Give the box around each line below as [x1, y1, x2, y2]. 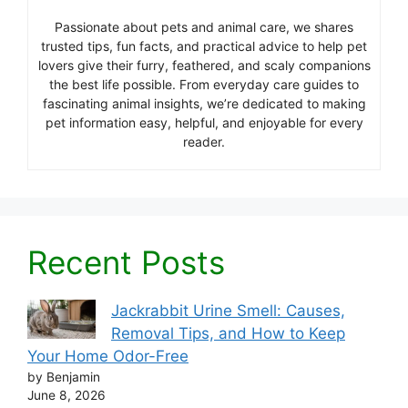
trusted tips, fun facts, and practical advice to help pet [41, 38, 367, 55]
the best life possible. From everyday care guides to [49, 76, 359, 93]
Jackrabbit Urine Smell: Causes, [111, 301, 345, 321]
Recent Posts [27, 243, 225, 282]
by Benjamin [27, 370, 100, 385]
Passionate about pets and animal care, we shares [55, 19, 353, 36]
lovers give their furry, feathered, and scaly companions [37, 57, 371, 74]
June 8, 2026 [27, 388, 106, 403]
